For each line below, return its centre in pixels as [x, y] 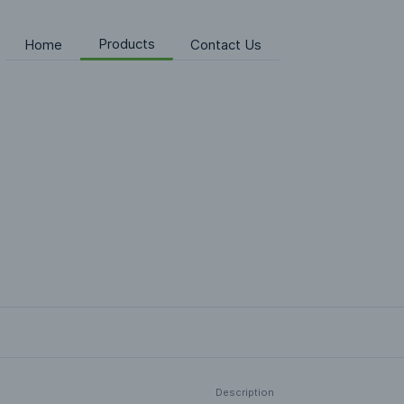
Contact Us [226, 45]
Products [127, 44]
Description [245, 392]
